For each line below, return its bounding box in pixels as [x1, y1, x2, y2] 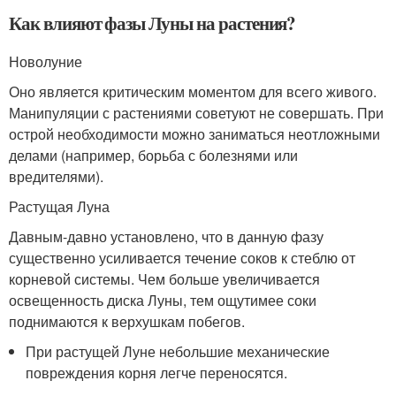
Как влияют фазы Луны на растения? [9, 9, 296, 36]
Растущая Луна [9, 195, 110, 217]
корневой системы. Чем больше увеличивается [9, 268, 320, 289]
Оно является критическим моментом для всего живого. [9, 80, 377, 102]
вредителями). [9, 165, 103, 187]
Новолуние [9, 50, 82, 72]
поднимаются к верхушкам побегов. [9, 310, 245, 331]
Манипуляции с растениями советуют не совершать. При [9, 102, 384, 123]
